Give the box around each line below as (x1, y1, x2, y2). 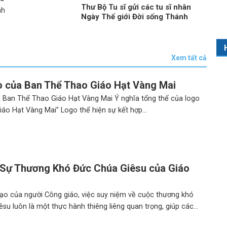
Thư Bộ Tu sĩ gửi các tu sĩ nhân (81, 2, 192, 12)
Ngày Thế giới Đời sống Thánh (81, 12, 188, 21)
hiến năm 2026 (81, 21, 134, 31)
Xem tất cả (171, 54, 207, 62)
